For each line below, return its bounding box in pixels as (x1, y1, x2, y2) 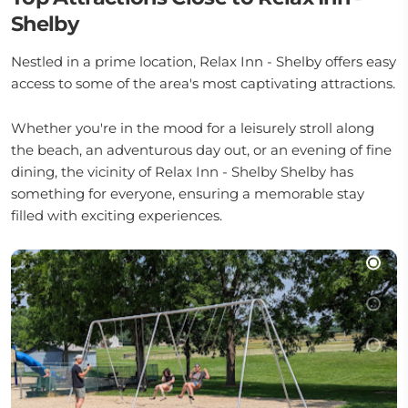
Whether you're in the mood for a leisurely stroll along (11, 119, 374, 137)
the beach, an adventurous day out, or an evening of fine (11, 141, 392, 158)
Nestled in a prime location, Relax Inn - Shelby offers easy (11, 53, 396, 70)
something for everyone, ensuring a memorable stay (11, 185, 364, 202)
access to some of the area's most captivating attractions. (11, 75, 395, 92)
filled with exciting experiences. (11, 207, 222, 224)
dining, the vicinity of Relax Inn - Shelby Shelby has (11, 163, 353, 180)
